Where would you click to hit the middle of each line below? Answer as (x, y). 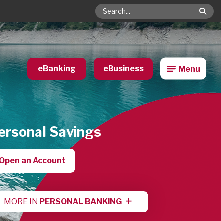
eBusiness (123, 68)
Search (108, 15)
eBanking (57, 68)
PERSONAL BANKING (81, 202)
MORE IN (22, 202)
